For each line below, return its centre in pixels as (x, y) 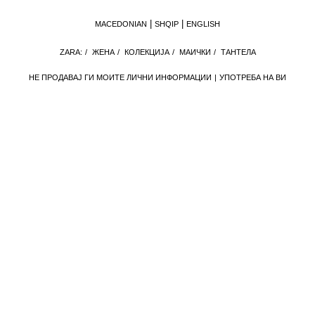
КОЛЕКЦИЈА (147, 52)
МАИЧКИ (195, 52)
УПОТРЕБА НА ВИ (253, 78)
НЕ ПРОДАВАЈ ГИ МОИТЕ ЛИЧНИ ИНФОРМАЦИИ (120, 78)
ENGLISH (203, 24)
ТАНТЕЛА (238, 52)
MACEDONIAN (121, 24)
